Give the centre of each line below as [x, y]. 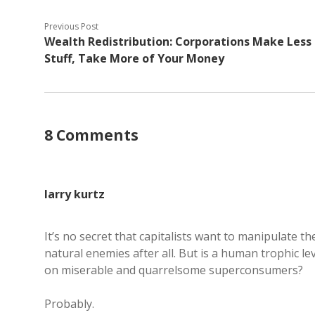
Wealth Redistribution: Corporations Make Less [178, 41]
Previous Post [71, 26]
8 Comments [91, 135]
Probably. [69, 304]
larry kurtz [75, 194]
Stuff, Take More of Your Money [134, 58]
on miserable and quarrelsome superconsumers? [174, 270]
